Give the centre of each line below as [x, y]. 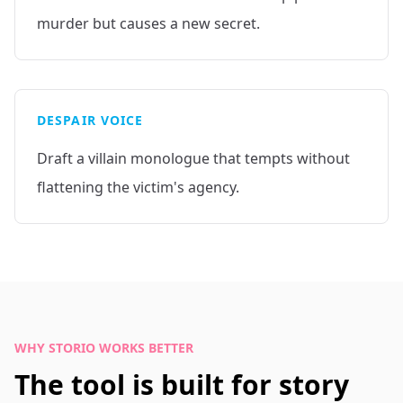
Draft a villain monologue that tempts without [193, 158]
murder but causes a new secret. [148, 23]
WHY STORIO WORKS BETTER [104, 348]
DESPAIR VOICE [90, 120]
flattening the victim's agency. [138, 187]
